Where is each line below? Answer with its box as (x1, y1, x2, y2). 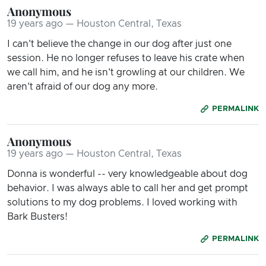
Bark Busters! (7, 211, 68, 221)
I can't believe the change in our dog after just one (7, 39, 232, 49)
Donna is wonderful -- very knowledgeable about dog (7, 169, 248, 179)
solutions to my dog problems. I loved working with (7, 197, 237, 207)
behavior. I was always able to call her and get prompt (7, 183, 248, 193)
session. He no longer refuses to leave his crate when (7, 53, 245, 63)
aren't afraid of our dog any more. (7, 81, 158, 91)
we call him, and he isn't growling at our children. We (7, 67, 245, 77)
